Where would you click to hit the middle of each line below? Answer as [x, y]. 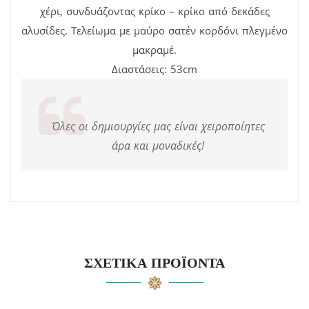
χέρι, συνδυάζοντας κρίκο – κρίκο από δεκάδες [154, 11]
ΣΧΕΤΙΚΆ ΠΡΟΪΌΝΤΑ [154, 262]
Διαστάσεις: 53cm [154, 69]
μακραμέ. [154, 49]
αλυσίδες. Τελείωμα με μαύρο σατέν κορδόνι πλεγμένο [154, 30]
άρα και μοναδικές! [158, 145]
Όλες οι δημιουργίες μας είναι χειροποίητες [158, 126]
